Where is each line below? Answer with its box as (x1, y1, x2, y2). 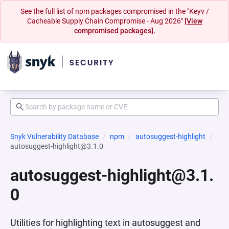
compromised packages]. (74, 27, 155, 35)
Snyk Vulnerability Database (10, 132, 99, 141)
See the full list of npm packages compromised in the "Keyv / (20, 7, 209, 15)
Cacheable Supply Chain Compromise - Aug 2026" (27, 17, 185, 25)
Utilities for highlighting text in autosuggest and (10, 217, 200, 228)
